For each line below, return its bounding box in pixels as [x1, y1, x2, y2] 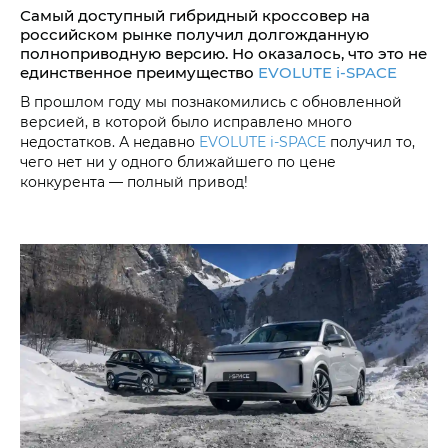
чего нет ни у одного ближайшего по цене [20, 152, 336, 172]
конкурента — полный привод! [20, 172, 248, 192]
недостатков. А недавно [20, 132, 199, 152]
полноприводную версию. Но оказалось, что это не [20, 43, 427, 64]
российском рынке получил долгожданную [20, 24, 369, 45]
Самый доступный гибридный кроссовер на [20, 5, 370, 26]
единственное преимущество [20, 62, 258, 83]
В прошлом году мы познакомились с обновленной [20, 92, 402, 112]
